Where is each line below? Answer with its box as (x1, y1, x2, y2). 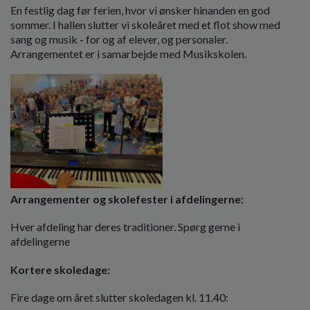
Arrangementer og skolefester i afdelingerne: (10, 192, 244, 206)
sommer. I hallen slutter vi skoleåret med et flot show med (10, 18, 280, 32)
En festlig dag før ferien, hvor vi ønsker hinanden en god (10, 3, 270, 17)
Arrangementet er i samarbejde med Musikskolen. (10, 47, 250, 61)
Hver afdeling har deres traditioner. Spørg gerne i (10, 220, 240, 234)
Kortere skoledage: (10, 262, 110, 276)
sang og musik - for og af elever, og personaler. (10, 33, 228, 46)
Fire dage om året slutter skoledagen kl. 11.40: (10, 290, 228, 304)
